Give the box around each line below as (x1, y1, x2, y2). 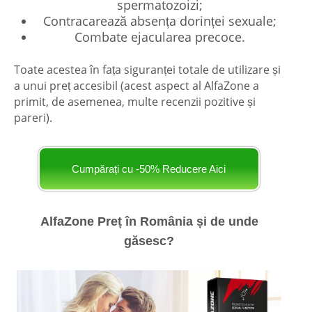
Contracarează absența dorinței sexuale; (42, 12, 276, 29)
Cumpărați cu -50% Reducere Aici (72, 162, 226, 175)
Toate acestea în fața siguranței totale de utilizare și (14, 61, 281, 77)
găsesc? (124, 233, 174, 248)
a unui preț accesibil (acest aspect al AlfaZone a (14, 77, 259, 93)
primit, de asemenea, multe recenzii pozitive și (14, 93, 256, 109)
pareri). (14, 109, 52, 125)
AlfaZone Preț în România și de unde (40, 214, 258, 228)
